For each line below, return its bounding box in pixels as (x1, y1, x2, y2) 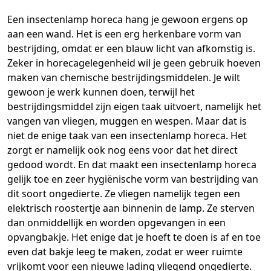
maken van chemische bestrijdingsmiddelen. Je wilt (7, 70, 240, 84)
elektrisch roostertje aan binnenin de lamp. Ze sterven (7, 201, 255, 215)
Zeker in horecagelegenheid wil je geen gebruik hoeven (7, 56, 261, 70)
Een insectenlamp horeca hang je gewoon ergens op (7, 12, 248, 26)
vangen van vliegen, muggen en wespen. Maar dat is (7, 114, 247, 128)
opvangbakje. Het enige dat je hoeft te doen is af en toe (7, 230, 261, 244)
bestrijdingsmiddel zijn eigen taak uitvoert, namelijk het (7, 99, 261, 113)
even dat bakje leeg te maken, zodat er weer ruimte (7, 244, 243, 258)
